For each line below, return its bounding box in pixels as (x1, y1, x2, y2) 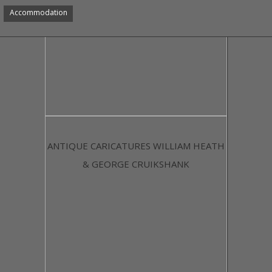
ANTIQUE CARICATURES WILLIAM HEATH (47, 140, 225, 152)
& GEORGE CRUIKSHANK (83, 158, 189, 170)
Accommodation (9, 7, 67, 18)
